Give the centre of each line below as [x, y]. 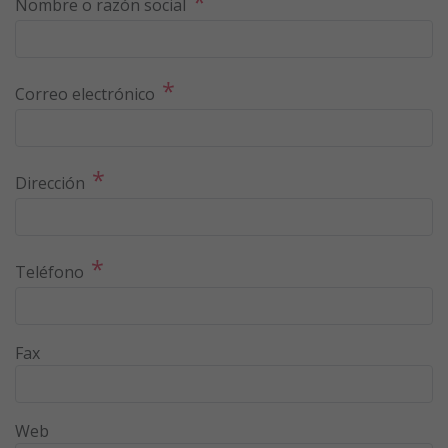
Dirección [50, 182]
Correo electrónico [85, 93]
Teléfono [49, 271]
